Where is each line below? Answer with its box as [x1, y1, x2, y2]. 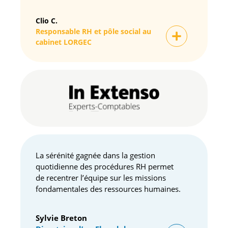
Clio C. [36, 15, 58, 25]
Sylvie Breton [36, 212, 87, 223]
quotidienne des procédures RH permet [36, 161, 174, 172]
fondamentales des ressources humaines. [36, 184, 181, 194]
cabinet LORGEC [36, 37, 92, 47]
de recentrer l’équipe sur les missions [36, 173, 166, 183]
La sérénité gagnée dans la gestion [36, 150, 155, 161]
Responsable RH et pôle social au [36, 26, 151, 36]
